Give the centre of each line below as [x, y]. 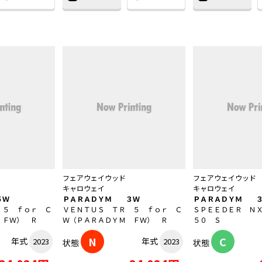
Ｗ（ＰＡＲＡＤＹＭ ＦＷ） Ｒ [115, 220]
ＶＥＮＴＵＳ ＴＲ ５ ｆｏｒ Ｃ [122, 209]
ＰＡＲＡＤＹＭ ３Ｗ [101, 199]
